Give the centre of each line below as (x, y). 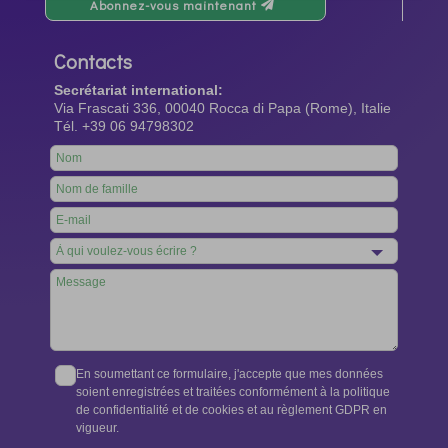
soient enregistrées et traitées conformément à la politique (233, 392)
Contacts (92, 60)
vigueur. (98, 428)
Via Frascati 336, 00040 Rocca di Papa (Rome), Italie (222, 107)
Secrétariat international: (138, 89)
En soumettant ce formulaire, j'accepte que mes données (230, 374)
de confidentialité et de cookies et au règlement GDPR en (232, 410)
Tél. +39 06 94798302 (123, 125)
